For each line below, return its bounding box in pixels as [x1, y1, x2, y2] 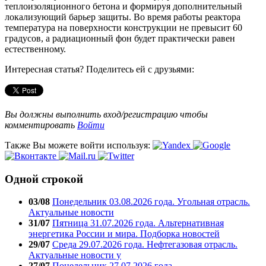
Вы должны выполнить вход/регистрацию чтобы [5, 109, 208, 119]
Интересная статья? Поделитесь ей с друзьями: [5, 64, 194, 74]
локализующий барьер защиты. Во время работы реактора [5, 11, 240, 22]
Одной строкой [5, 172, 83, 185]
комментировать [5, 119, 77, 130]
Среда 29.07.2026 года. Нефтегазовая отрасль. [52, 239, 237, 250]
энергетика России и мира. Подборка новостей [28, 229, 220, 239]
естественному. [5, 43, 66, 54]
